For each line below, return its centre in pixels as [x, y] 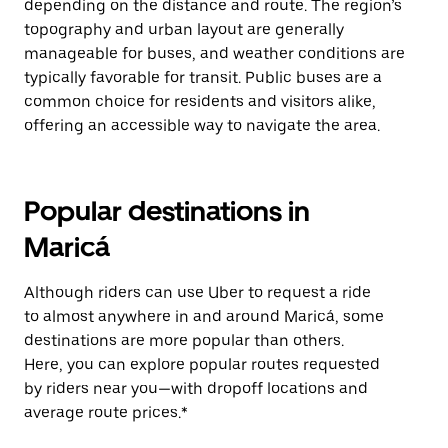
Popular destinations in [167, 211]
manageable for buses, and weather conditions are [214, 53]
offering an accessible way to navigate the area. [202, 125]
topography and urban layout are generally [184, 29]
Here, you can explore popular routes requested [202, 364]
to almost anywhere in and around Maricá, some [204, 316]
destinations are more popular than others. [184, 340]
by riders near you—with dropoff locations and [196, 388]
